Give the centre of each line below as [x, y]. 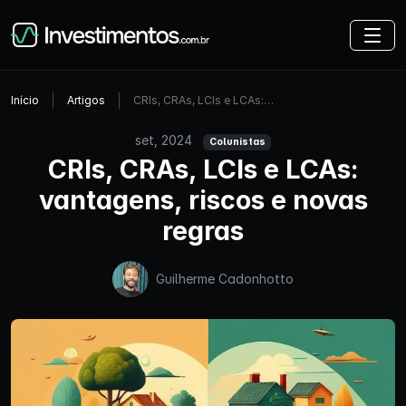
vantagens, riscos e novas [203, 199]
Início [25, 100]
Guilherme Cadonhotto [225, 279]
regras [203, 230]
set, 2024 [165, 140]
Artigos [86, 100]
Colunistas [237, 142]
